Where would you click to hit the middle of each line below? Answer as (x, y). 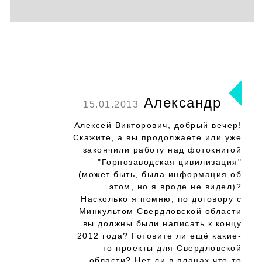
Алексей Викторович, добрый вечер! (158, 125)
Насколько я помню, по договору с (161, 199)
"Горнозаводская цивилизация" (170, 162)
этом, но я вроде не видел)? (175, 187)
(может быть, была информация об (160, 174)
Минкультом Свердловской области (160, 211)
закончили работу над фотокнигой (162, 150)
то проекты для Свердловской (172, 248)
